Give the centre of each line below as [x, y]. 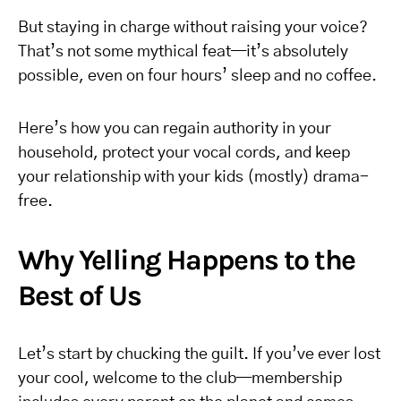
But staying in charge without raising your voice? [193, 28]
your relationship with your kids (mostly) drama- [193, 177]
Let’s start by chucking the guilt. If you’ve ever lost [199, 354]
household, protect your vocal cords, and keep [184, 153]
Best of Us [79, 296]
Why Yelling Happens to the [187, 260]
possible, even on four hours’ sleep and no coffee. [197, 76]
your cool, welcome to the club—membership [180, 379]
